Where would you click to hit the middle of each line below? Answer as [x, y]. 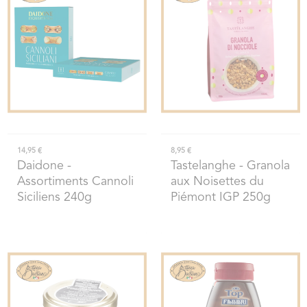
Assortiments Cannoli [75, 181]
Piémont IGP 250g [220, 197]
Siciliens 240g [54, 197]
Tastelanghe [203, 165]
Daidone [40, 165]
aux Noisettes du [217, 181]
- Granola [262, 165]
